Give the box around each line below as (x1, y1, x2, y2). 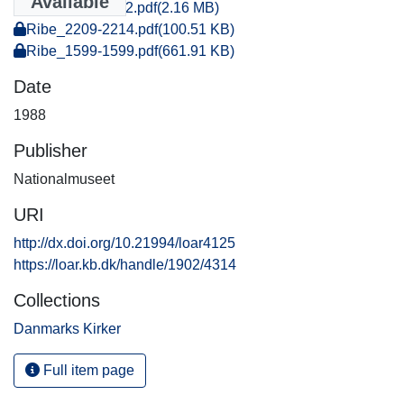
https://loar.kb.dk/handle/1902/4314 (14, 256, 236, 272)
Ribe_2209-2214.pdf (26, 21, 158, 37)
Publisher (14, 140, 87, 161)
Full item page (40, 362, 134, 378)
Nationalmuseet (14, 170, 115, 187)
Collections (14, 289, 100, 310)
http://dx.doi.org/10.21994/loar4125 (14, 234, 235, 251)
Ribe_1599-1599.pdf (26, 42, 158, 59)
